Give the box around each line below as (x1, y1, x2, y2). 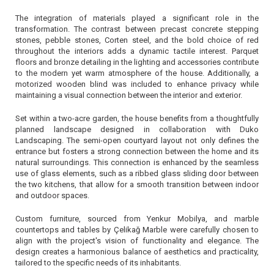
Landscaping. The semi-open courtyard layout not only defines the (15, 136, 259, 145)
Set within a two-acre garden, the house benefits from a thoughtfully (15, 114, 259, 123)
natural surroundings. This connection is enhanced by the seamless (15, 158, 259, 167)
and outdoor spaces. (15, 191, 89, 200)
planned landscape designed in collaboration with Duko (15, 125, 259, 134)
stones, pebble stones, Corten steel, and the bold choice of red (15, 35, 259, 45)
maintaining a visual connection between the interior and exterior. (15, 91, 242, 100)
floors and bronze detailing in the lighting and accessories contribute (15, 57, 259, 67)
